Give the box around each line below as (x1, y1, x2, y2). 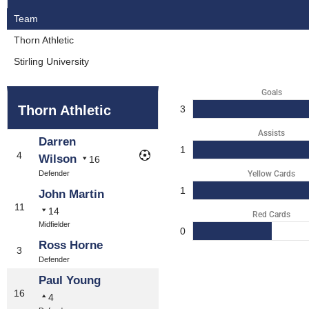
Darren (39, 135, 76, 148)
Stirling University (14, 56, 89, 67)
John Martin (39, 188, 104, 201)
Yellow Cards (248, 169, 296, 179)
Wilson (39, 152, 77, 166)
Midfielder (39, 220, 70, 228)
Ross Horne (39, 239, 103, 252)
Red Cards (252, 210, 291, 219)
